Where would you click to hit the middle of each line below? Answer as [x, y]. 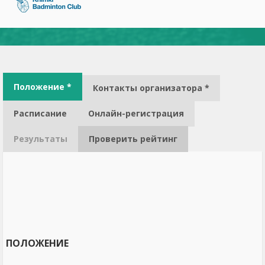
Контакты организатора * [151, 88]
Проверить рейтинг [133, 139]
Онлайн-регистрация [136, 113]
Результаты [41, 139]
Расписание [40, 113]
